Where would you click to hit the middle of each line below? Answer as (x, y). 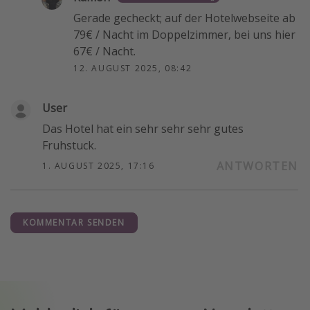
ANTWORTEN (257, 166)
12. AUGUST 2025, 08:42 (133, 69)
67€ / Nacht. (104, 52)
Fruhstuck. (69, 146)
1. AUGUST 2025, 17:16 (99, 166)
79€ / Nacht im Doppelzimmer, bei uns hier (184, 35)
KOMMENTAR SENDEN (74, 223)
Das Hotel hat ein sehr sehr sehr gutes (143, 129)
